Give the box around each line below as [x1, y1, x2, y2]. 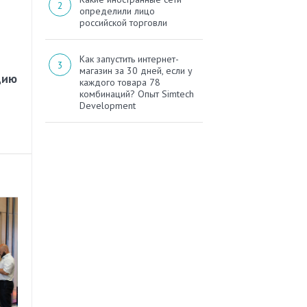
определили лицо [79, 5, 155, 18]
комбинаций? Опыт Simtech [79, 88, 194, 101]
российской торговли [79, 16, 167, 29]
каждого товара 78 [79, 76, 160, 89]
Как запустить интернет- [79, 53, 179, 66]
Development [79, 99, 136, 112]
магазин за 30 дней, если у [79, 64, 193, 77]
